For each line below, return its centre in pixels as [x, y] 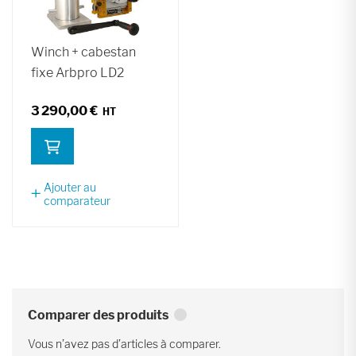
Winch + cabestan [83, 52]
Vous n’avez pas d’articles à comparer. [124, 344]
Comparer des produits [98, 315]
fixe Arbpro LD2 [77, 72]
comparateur [77, 200]
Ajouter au [70, 187]
